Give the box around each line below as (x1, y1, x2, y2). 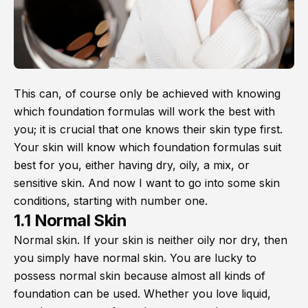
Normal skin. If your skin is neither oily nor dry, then (14, 233, 287, 247)
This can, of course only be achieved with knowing (14, 87, 280, 101)
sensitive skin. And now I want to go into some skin (14, 176, 280, 190)
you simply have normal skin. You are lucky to (14, 251, 256, 265)
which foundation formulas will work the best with (14, 104, 275, 119)
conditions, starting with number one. (14, 194, 208, 208)
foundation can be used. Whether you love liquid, (14, 287, 271, 301)
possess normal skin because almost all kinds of (14, 269, 265, 283)
